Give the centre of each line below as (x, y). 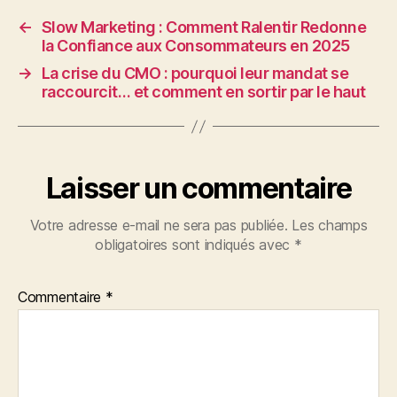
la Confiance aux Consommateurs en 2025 (195, 46)
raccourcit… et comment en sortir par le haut (203, 92)
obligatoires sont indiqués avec (195, 245)
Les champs (330, 225)
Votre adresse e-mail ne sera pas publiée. (159, 225)
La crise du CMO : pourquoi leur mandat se (195, 73)
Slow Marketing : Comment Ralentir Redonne (204, 27)
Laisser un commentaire (198, 188)
